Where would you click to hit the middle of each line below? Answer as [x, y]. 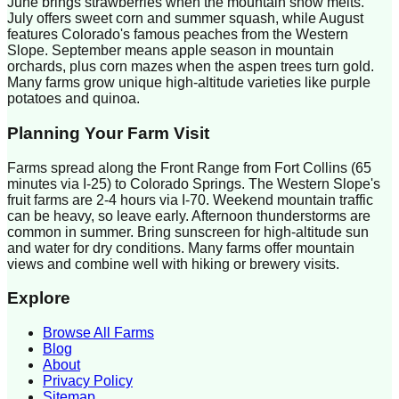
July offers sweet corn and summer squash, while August [185, 19]
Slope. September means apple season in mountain [171, 51]
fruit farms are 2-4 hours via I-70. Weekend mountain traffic [190, 199]
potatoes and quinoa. [73, 99]
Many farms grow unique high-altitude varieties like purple [189, 83]
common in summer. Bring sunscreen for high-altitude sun [188, 232]
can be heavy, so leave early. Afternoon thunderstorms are [189, 216]
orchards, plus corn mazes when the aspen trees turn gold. [191, 67]
